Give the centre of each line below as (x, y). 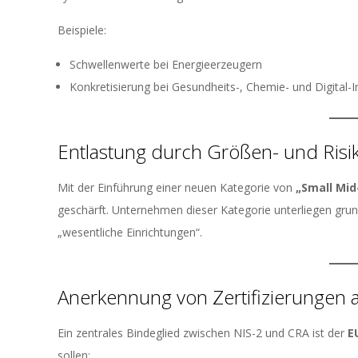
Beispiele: (82, 30)
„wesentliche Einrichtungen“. (130, 232)
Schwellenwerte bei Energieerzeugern (166, 64)
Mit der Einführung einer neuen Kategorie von (177, 187)
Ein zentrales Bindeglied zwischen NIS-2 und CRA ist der (203, 333)
